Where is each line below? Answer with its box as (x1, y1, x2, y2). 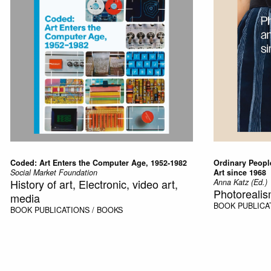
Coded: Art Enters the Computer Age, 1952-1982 (10, 157, 187, 168)
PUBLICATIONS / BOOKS (34, 204, 123, 215)
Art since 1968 (213, 166, 266, 178)
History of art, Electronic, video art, (10, 175, 178, 192)
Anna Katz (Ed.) (213, 176, 267, 188)
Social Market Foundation (10, 166, 97, 178)
